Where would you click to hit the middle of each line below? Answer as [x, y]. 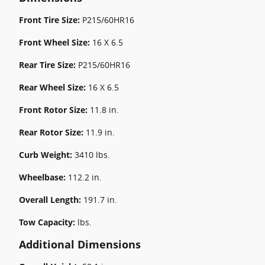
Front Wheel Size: [56, 42]
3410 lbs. [92, 155]
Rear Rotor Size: [52, 132]
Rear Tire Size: [49, 65]
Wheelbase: [43, 177]
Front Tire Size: [51, 20]
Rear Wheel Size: [54, 87]
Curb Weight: [47, 155]
